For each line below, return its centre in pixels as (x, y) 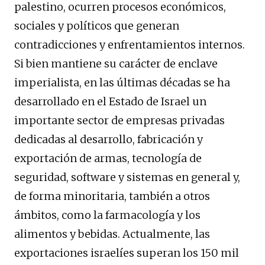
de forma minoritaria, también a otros (112, 196)
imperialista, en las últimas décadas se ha (122, 82)
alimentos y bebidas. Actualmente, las (112, 234)
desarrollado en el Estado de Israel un (110, 101)
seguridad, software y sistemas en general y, (127, 177)
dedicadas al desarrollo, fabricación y (109, 139)
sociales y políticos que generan (97, 25)
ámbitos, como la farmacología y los (107, 215)
